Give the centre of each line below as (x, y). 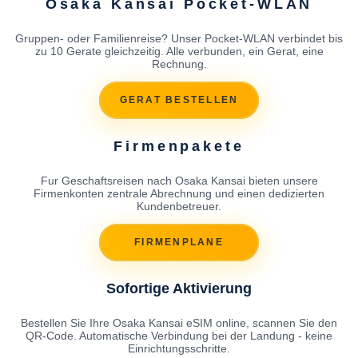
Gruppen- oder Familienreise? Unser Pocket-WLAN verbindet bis (179, 38)
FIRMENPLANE (179, 243)
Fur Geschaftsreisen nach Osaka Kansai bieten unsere (179, 180)
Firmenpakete (179, 146)
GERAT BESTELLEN (179, 100)
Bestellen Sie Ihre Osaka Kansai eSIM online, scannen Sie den (179, 322)
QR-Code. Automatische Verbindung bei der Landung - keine (179, 335)
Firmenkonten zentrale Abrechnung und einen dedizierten (179, 193)
